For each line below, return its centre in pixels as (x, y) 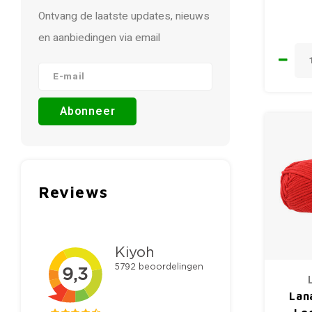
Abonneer (88, 111)
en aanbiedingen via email (99, 38)
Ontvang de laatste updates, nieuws (124, 16)
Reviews (73, 192)
